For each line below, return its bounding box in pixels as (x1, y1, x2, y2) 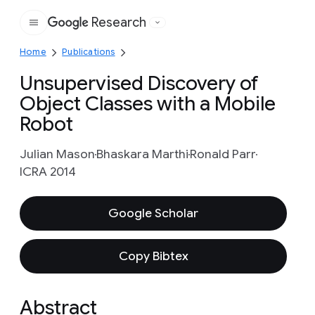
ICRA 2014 (20, 164, 76, 179)
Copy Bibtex (118, 248, 188, 264)
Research (91, 15, 146, 30)
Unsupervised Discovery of (20, 71, 259, 96)
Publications (62, 46, 115, 57)
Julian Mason (20, 146, 95, 162)
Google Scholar (108, 205, 198, 221)
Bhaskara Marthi (96, 146, 188, 162)
